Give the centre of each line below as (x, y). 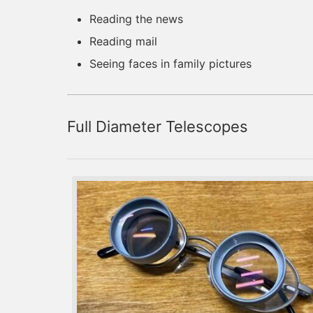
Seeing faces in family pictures (170, 63)
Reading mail (123, 41)
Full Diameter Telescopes (158, 126)
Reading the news (136, 19)
